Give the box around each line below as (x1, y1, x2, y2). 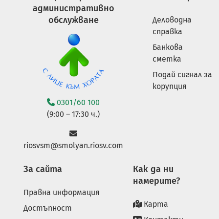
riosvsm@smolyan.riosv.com (23, 140, 123, 150)
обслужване (48, 15, 99, 26)
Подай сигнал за (153, 70, 212, 80)
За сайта (23, 163, 62, 175)
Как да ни (133, 163, 174, 175)
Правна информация (23, 187, 100, 197)
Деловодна (153, 15, 192, 25)
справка (153, 27, 182, 37)
